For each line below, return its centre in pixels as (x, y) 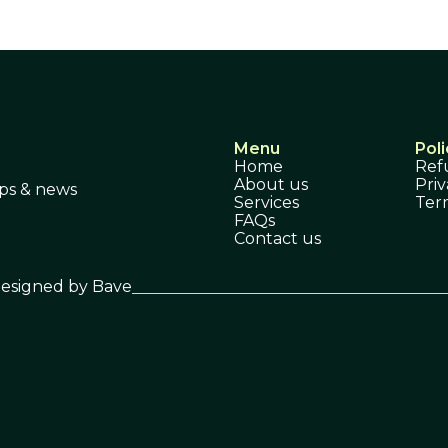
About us (271, 184)
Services (266, 202)
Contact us (277, 238)
